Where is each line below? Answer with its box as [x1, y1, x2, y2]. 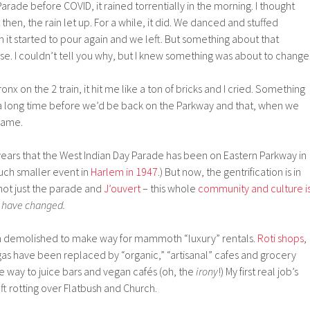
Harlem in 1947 [91, 164, 158, 179]
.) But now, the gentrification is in [158, 164, 301, 179]
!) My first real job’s [218, 264, 298, 278]
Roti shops [255, 230, 304, 245]
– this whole [140, 181, 198, 195]
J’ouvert [104, 181, 140, 195]
